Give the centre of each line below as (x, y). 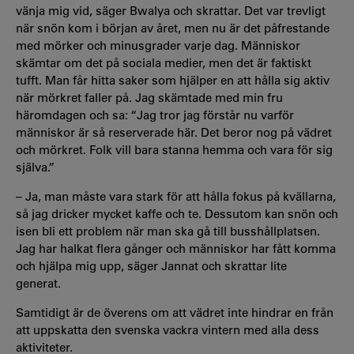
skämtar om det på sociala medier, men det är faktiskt (164, 62)
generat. (41, 283)
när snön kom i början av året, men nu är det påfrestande (173, 28)
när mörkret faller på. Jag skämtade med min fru (149, 97)
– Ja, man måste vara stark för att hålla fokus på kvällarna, (176, 196)
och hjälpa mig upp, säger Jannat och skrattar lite (151, 265)
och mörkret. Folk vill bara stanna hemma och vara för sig (174, 149)
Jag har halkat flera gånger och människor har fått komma (176, 248)
